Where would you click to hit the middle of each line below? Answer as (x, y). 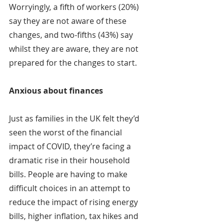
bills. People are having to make (69, 174)
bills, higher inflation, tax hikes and (75, 216)
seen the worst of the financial (66, 133)
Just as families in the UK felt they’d (75, 119)
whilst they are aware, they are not (75, 49)
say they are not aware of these (69, 21)
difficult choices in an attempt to (71, 188)
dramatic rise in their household (70, 161)
